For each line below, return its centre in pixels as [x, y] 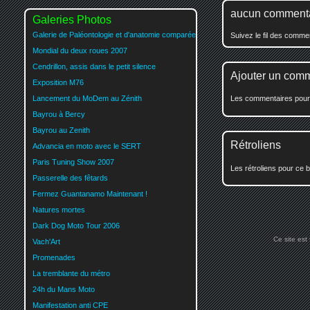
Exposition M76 [58, 82]
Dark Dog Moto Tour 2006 [76, 225]
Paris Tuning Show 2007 [73, 162]
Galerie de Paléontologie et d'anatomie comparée [114, 34]
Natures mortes [59, 209]
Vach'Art [46, 241]
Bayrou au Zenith [61, 130]
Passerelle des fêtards [70, 177]
